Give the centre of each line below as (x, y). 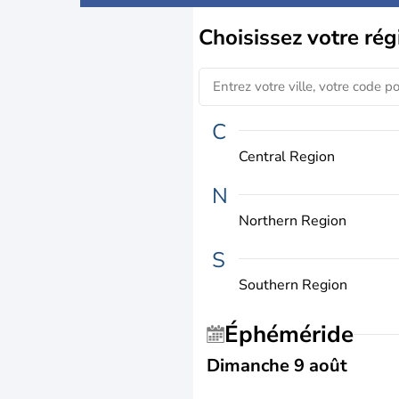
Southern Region (293, 285)
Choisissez (253, 37)
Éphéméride (296, 334)
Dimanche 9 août (277, 365)
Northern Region (293, 220)
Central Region (287, 156)
